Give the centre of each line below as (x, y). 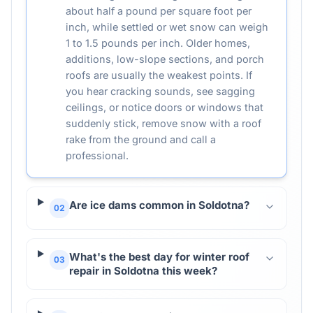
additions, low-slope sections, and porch (165, 59)
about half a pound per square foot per (159, 11)
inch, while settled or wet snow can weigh (167, 27)
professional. (97, 155)
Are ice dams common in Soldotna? (159, 205)
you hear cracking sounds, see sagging (160, 91)
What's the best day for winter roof (159, 257)
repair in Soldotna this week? (143, 271)
